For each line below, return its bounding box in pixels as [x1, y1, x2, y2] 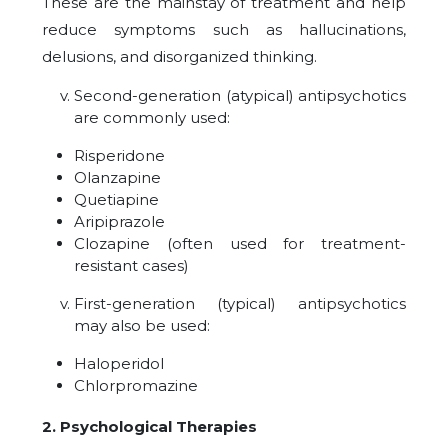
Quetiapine [74, 190, 159, 210]
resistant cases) [74, 256, 189, 276]
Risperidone [74, 146, 165, 166]
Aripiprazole [74, 212, 165, 232]
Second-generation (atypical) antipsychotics [74, 86, 406, 106]
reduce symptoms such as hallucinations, [42, 20, 406, 40]
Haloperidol [74, 354, 164, 374]
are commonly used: [74, 108, 230, 128]
